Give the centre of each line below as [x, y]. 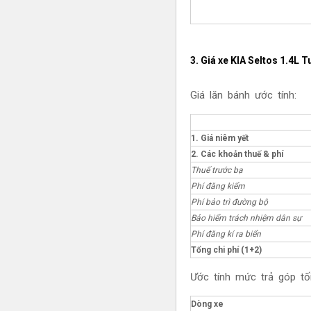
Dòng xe [207, 304]
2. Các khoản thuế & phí [237, 154]
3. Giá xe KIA [219, 60]
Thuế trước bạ [217, 170]
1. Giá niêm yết [219, 138]
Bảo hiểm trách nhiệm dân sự [246, 218]
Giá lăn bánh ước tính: [243, 95]
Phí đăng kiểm [218, 186]
